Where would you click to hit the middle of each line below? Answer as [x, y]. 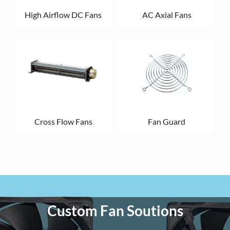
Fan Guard [167, 122]
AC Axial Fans [167, 15]
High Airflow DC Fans [63, 15]
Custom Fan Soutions [115, 211]
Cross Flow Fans [63, 122]
